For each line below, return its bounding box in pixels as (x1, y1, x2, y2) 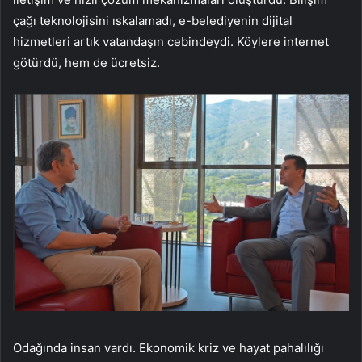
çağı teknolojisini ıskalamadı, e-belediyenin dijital (13, 13, 293, 29)
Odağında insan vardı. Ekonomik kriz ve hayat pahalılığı (13, 340, 324, 356)
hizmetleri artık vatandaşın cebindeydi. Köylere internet (13, 34, 329, 50)
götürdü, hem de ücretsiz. (13, 55, 160, 71)
